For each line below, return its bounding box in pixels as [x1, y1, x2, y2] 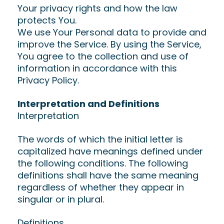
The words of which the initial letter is [17, 133, 183, 145]
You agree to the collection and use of [17, 50, 188, 62]
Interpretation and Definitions [17, 97, 159, 110]
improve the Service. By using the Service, [17, 38, 201, 50]
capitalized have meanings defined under [17, 145, 203, 157]
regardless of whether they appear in [17, 181, 184, 193]
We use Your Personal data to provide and [17, 26, 206, 38]
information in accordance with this [17, 62, 177, 74]
